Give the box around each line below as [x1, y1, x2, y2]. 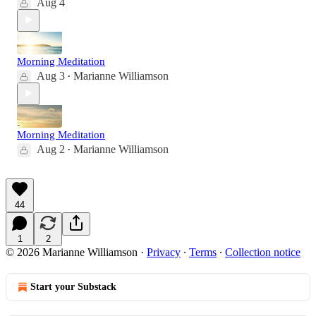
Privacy [147, 245, 181, 258]
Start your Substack [30, 281, 116, 292]
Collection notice [225, 245, 300, 258]
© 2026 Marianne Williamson [6, 245, 138, 258]
